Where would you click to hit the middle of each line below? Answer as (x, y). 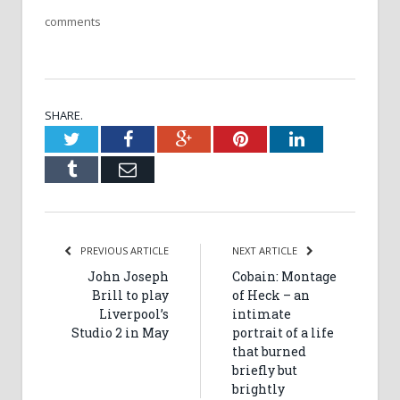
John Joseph (128, 276)
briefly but (265, 370)
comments (73, 21)
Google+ (223, 138)
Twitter (105, 138)
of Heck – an (271, 295)
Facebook (167, 138)
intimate (262, 313)
